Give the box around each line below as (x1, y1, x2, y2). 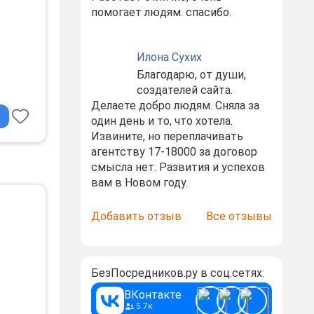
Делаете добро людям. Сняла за (90, 99, 259, 112)
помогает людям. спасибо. (90, 6, 231, 19)
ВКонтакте (123, 288, 182, 301)
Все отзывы (205, 210, 272, 223)
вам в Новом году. (90, 176, 188, 189)
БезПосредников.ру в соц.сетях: (90, 266, 264, 280)
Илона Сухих (136, 50, 202, 64)
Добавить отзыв (90, 210, 182, 223)
